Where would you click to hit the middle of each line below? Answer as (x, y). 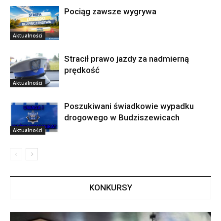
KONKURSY (110, 188)
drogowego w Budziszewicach (122, 118)
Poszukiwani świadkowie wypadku (129, 106)
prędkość (82, 70)
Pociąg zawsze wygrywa (110, 12)
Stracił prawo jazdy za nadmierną (127, 59)
